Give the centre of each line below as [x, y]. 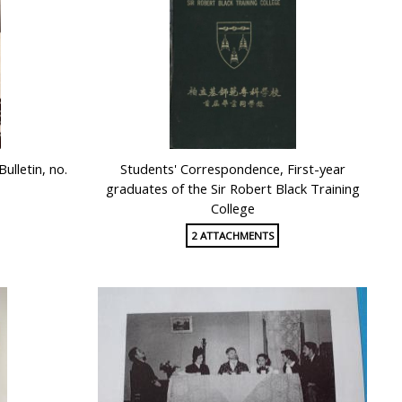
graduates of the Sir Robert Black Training [232, 189]
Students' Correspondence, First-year [232, 169]
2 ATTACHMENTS [232, 235]
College [232, 209]
